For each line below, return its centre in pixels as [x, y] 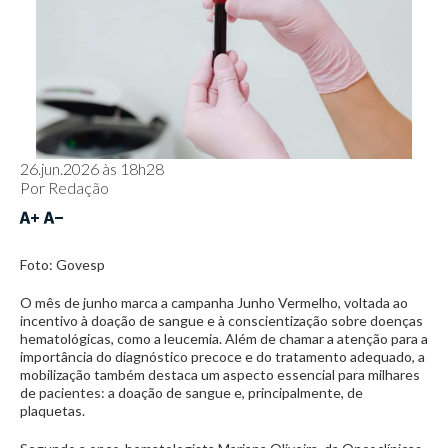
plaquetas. [52, 410]
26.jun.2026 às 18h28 [92, 168]
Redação [78, 187]
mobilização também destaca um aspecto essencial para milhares [220, 374]
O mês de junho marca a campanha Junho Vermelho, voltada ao [214, 302]
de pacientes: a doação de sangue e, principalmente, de [191, 392]
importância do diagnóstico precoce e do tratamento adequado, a [222, 356]
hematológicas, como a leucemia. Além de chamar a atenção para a [224, 338]
